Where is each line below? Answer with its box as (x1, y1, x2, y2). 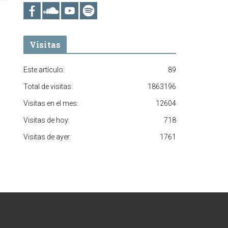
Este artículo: (23, 65, 65, 74)
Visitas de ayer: (23, 132, 71, 141)
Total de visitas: (23, 82, 73, 91)
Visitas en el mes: (23, 99, 78, 107)
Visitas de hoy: (23, 116, 70, 124)
